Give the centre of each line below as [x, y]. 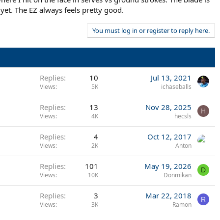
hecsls [183, 116]
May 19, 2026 [168, 166]
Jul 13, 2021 [171, 77]
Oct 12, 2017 [169, 136]
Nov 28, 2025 [168, 107]
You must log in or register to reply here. [151, 30]
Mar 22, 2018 [168, 195]
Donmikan [178, 175]
